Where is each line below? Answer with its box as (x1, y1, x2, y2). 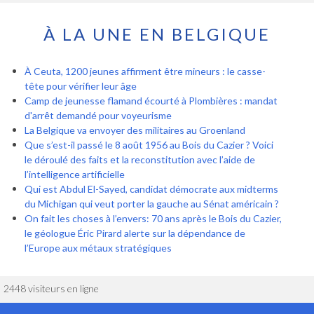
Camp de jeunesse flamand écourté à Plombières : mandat (25, 95, 278, 107)
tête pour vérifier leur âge (25, 80, 137, 93)
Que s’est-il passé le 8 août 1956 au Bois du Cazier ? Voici (25, 139, 273, 151)
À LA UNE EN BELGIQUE (43, 24, 271, 45)
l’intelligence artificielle (25, 168, 125, 181)
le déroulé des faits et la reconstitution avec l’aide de (25, 153, 255, 166)
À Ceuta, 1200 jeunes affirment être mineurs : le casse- (25, 65, 266, 78)
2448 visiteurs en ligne (4, 282, 99, 295)
